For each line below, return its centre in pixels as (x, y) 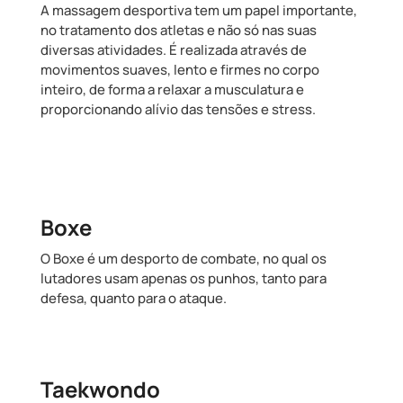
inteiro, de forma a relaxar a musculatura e (172, 89)
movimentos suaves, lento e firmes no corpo (179, 69)
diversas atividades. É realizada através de (173, 49)
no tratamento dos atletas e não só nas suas (178, 30)
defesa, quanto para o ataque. (133, 298)
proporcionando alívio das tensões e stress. (179, 109)
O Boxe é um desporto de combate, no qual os (183, 258)
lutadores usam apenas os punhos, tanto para (183, 278)
